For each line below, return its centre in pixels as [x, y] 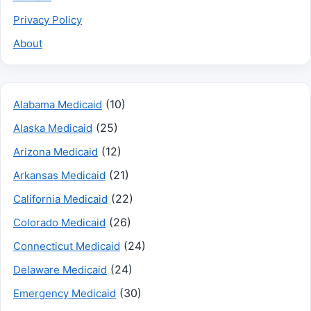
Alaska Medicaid [53, 128]
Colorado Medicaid [59, 222]
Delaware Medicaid [60, 269]
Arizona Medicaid [56, 151]
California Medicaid [60, 199]
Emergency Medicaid [65, 293]
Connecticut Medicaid [67, 246]
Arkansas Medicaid [59, 175]
